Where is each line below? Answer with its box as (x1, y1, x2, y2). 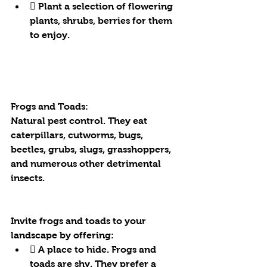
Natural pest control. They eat (11, 116, 150, 126)
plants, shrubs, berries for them (30, 15, 175, 26)
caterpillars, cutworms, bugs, (11, 130, 145, 140)
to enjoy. (30, 30, 70, 40)
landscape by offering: (11, 230, 114, 240)
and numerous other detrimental (11, 159, 163, 169)
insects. (11, 173, 45, 183)
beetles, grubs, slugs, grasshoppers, (11, 144, 173, 154)
